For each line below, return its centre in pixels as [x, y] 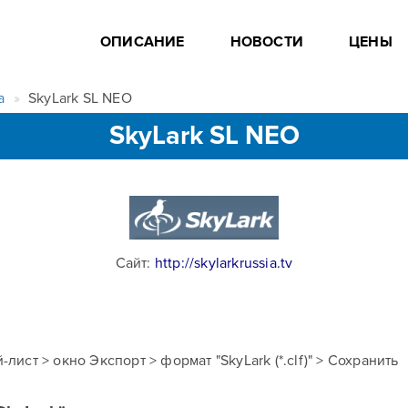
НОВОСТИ [267, 42]
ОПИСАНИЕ [143, 42]
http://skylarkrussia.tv [224, 263]
